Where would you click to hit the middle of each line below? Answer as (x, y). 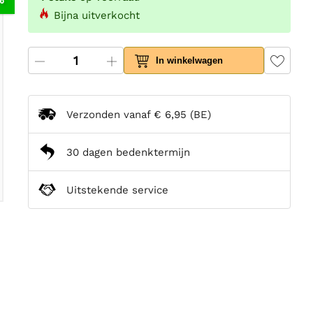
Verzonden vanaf (110, 114)
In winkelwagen (190, 61)
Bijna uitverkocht (97, 16)
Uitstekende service (117, 190)
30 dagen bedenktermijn (128, 152)
